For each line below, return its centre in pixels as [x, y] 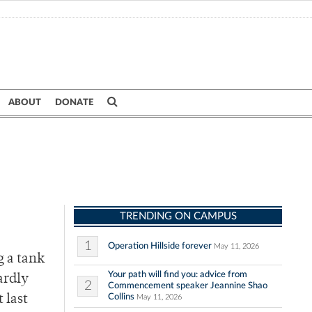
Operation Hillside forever [160, 246]
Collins [121, 297]
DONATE [74, 102]
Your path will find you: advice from [178, 275]
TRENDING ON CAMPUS [178, 217]
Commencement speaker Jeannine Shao [188, 286]
